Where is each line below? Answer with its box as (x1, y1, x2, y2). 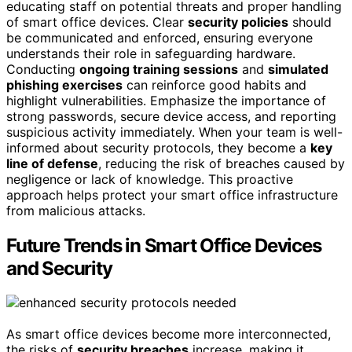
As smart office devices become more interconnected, (6, 326, 331, 343)
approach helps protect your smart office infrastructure (6, 186, 338, 203)
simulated (268, 60, 328, 77)
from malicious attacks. (6, 202, 145, 218)
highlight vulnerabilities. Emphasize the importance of (6, 92, 326, 108)
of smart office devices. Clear (6, 13, 188, 30)
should (288, 13, 332, 30)
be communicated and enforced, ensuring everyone (6, 29, 313, 46)
